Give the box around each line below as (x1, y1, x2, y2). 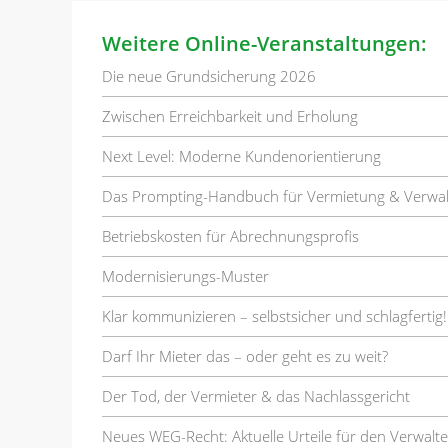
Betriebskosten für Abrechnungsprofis (102, 225, 359, 246)
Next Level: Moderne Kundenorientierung (102, 145, 381, 166)
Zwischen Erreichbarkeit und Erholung (102, 105, 358, 126)
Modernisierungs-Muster (102, 265, 269, 286)
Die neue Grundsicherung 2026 (102, 65, 316, 86)
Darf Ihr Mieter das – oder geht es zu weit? (102, 345, 388, 366)
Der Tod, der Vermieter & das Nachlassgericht (102, 385, 410, 406)
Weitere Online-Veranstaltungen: (102, 29, 427, 57)
